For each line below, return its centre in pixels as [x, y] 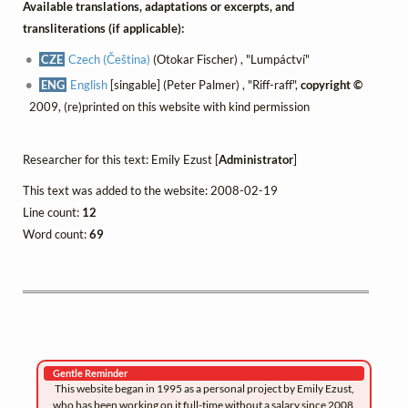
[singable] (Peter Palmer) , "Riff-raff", [204, 84]
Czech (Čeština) [110, 59]
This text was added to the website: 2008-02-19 [150, 191]
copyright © [332, 84]
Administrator [256, 159]
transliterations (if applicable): [103, 28]
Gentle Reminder [91, 373]
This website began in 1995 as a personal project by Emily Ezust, [204, 389]
